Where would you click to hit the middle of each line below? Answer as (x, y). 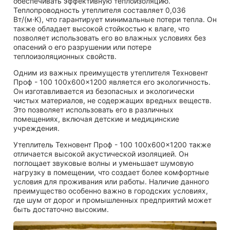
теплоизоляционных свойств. (65, 56)
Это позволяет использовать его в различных (93, 110)
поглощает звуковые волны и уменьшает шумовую (103, 163)
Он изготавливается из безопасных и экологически (104, 91)
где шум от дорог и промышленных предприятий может (112, 200)
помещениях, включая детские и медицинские (96, 119)
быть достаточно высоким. (61, 209)
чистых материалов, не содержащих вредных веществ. (112, 100)
